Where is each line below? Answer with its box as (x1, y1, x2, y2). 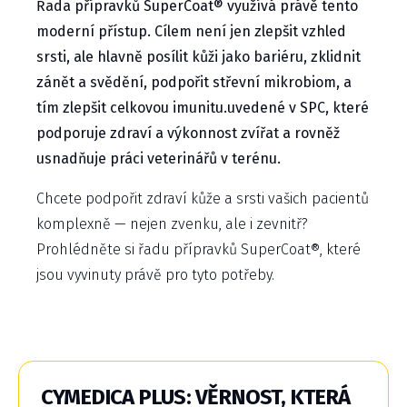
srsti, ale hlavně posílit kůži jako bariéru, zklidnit (36, 48, 361, 66)
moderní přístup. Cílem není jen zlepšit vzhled (36, 23, 346, 41)
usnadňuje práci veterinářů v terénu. (36, 150, 281, 168)
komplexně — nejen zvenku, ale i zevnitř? (36, 215, 308, 233)
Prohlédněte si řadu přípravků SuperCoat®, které (36, 241, 361, 259)
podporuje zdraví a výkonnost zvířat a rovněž (36, 124, 340, 143)
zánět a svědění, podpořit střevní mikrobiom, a (36, 74, 352, 92)
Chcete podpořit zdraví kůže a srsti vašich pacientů (36, 190, 369, 208)
